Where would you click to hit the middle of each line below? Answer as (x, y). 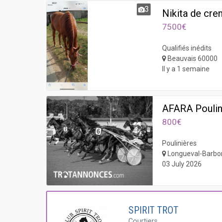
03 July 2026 (182, 164)
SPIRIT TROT (154, 210)
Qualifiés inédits (187, 48)
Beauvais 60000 (192, 58)
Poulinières (180, 143)
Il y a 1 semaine (186, 69)
